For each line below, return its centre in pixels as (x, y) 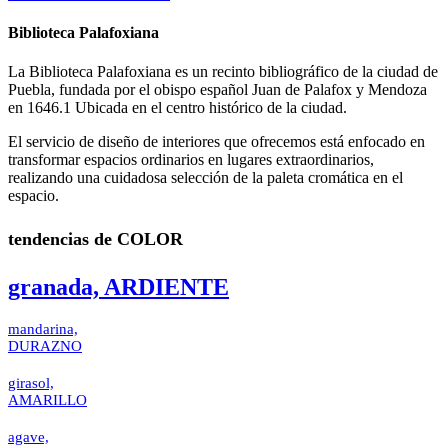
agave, (28, 437)
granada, (53, 287)
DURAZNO (45, 346)
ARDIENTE (164, 287)
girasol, (31, 383)
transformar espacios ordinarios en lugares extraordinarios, (191, 160)
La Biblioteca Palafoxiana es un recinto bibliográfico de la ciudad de (223, 72)
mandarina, (43, 329)
